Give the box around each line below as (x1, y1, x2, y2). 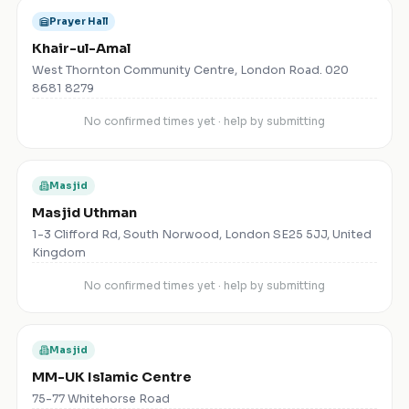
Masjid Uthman (32, 204, 137, 222)
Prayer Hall (49, 16, 108, 28)
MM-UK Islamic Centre (32, 369, 192, 386)
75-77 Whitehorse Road (32, 392, 170, 407)
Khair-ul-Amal (32, 40, 131, 58)
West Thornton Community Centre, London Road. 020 (32, 63, 349, 79)
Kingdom (32, 246, 86, 261)
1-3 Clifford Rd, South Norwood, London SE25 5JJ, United (32, 227, 372, 243)
